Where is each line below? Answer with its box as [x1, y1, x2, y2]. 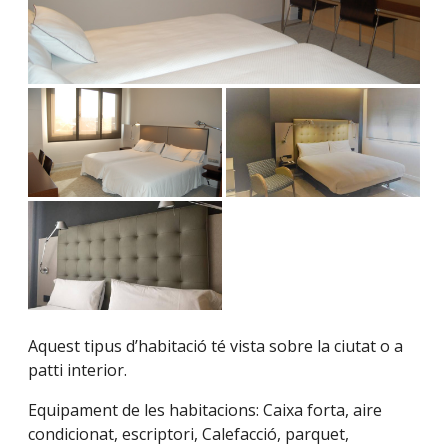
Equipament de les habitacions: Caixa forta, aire [28, 398, 382, 421]
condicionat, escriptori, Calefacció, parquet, [28, 422, 349, 445]
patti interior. [28, 358, 127, 381]
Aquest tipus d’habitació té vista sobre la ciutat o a [28, 334, 403, 357]
